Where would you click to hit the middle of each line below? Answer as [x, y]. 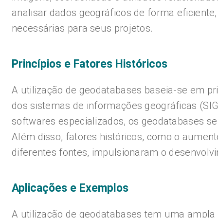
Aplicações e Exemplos [70, 188]
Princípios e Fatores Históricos [90, 64]
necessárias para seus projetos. [82, 28]
